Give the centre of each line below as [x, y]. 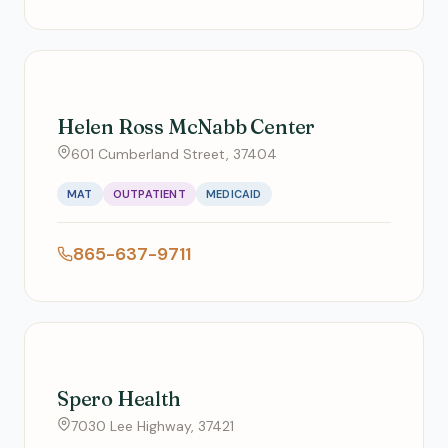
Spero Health [119, 398]
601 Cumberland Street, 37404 [174, 154]
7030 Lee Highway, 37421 [152, 426]
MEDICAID [233, 194]
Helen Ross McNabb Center [186, 126]
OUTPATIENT [149, 194]
